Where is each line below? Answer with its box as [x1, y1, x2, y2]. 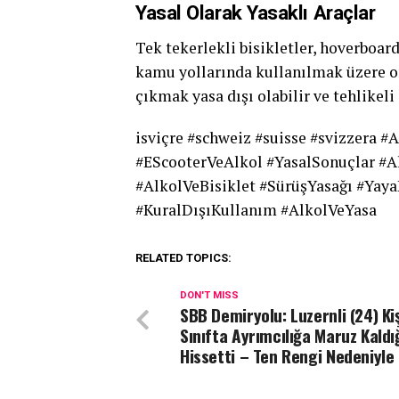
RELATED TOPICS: [135, 251, 232, 265]
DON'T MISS [180, 289, 239, 301]
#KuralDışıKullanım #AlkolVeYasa [135, 199, 377, 220]
